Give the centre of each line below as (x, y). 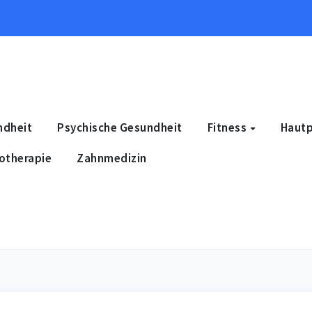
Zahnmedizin (112, 158)
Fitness (228, 127)
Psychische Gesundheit (120, 127)
